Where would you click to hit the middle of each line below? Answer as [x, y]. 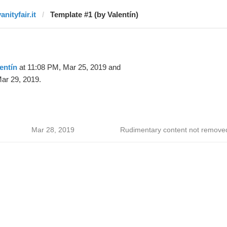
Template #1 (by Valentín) [94, 14]
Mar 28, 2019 [53, 130]
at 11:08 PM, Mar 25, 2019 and [69, 67]
